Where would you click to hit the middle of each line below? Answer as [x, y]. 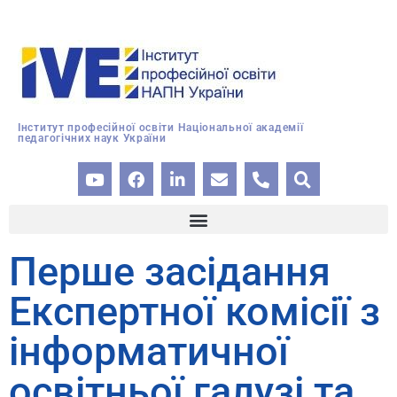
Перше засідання [170, 272]
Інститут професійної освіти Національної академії [161, 128]
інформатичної [149, 351]
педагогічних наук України [92, 138]
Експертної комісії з [195, 311]
